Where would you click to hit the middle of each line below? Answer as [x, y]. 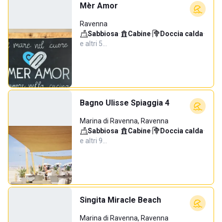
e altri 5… [93, 44]
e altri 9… [93, 141]
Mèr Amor [99, 6]
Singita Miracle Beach [120, 200]
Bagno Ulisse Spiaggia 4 [125, 103]
